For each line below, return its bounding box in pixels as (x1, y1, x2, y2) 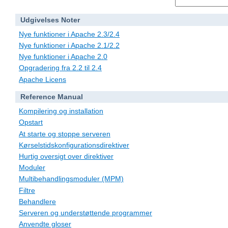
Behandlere (19, 197, 56, 206)
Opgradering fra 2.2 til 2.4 (19, 64, 102, 72)
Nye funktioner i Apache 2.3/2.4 (19, 30, 120, 38)
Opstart (19, 118, 43, 127)
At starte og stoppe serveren (19, 129, 110, 138)
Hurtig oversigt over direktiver (19, 152, 113, 160)
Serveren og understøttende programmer (19, 208, 152, 217)
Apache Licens (19, 75, 66, 83)
